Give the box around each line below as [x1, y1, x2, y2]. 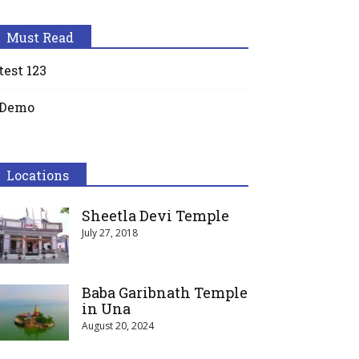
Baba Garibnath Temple [82, 283, 248, 302]
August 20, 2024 [82, 319, 154, 333]
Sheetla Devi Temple [82, 206, 229, 225]
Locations [6, 167, 69, 184]
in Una [82, 299, 131, 318]
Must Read [6, 29, 74, 46]
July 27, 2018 [82, 226, 138, 240]
